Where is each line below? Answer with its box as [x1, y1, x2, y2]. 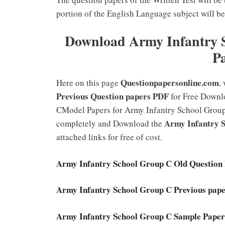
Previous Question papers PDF [56, 90, 169, 103]
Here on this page [56, 77, 121, 89]
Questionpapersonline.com [121, 76, 219, 89]
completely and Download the [56, 118, 164, 130]
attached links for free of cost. [56, 131, 162, 143]
